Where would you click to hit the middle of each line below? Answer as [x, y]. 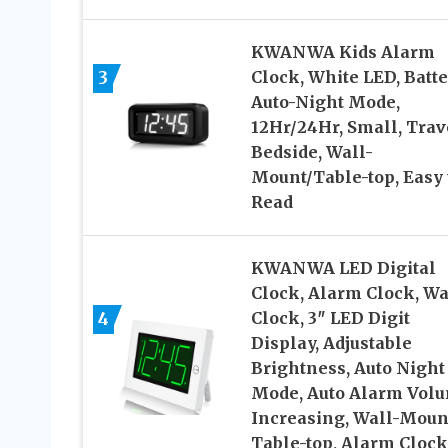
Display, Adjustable [331, 343]
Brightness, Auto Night [347, 368]
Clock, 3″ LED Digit [330, 318]
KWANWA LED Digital [343, 268]
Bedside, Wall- [311, 152]
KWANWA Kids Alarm [342, 52]
